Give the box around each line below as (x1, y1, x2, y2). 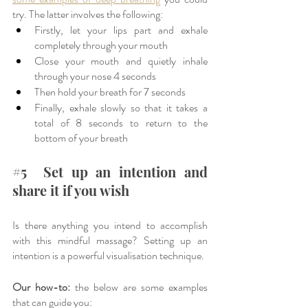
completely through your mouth (34, 36, 168, 53)
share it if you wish (12, 180, 129, 199)
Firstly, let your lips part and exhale (34, 21, 208, 38)
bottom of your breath (34, 129, 128, 146)
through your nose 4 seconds (34, 67, 156, 84)
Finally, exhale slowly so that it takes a (34, 99, 208, 115)
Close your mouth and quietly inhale (34, 52, 208, 69)
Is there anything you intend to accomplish (12, 217, 208, 233)
